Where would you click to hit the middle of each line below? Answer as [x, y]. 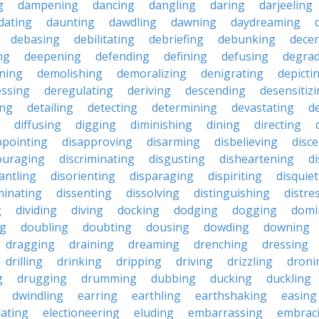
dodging [196, 210]
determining [184, 108]
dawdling [133, 22]
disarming [173, 142]
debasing [35, 39]
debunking [247, 39]
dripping [139, 261]
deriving [149, 90]
